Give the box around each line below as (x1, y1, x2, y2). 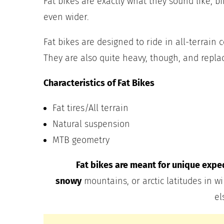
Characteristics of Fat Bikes (43, 77, 154, 88)
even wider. (43, 11, 89, 22)
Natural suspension (52, 118, 130, 129)
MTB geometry (52, 134, 109, 145)
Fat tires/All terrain (52, 102, 128, 113)
